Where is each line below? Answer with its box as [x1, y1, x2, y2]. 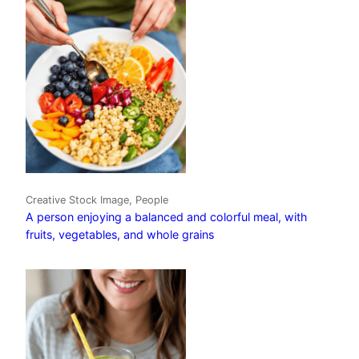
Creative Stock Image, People [26, 193, 168, 206]
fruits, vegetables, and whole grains [26, 227, 214, 241]
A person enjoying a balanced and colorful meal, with [26, 209, 307, 224]
